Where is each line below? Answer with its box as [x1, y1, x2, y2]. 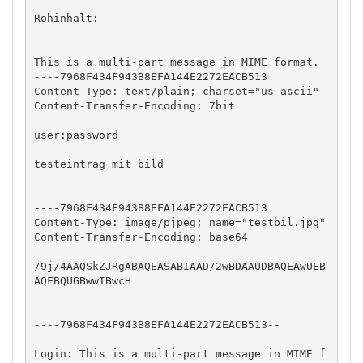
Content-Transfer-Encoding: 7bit [33, 99, 235, 112]
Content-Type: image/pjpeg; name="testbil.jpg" [33, 216, 326, 228]
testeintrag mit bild [33, 157, 164, 170]
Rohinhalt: [33, 11, 99, 24]
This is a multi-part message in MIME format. [33, 55, 319, 68]
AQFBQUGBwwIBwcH [33, 274, 131, 287]
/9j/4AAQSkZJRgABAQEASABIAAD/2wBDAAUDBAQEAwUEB [33, 259, 326, 272]
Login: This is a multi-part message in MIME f [33, 347, 326, 360]
